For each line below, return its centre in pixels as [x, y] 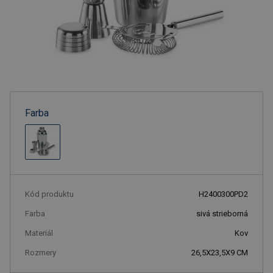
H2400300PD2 [223, 194]
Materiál [39, 233]
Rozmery [41, 253]
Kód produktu [49, 194]
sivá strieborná [222, 214]
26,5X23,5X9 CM [220, 253]
